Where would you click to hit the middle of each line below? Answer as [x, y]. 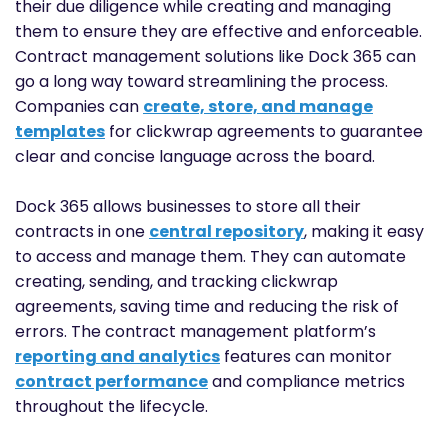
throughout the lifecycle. [111, 407]
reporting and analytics [117, 357]
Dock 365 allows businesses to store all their [188, 207]
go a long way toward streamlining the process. [201, 82]
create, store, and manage [258, 107]
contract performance [111, 382]
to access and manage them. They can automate [210, 257]
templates [60, 132]
